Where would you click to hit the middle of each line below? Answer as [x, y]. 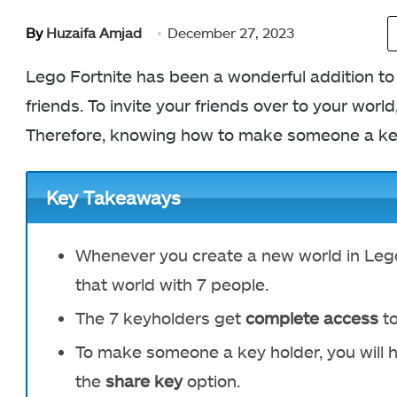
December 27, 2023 [231, 32]
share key [144, 380]
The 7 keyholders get [160, 317]
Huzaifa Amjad [94, 32]
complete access [312, 317]
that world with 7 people [170, 284]
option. [211, 380]
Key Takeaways [113, 198]
